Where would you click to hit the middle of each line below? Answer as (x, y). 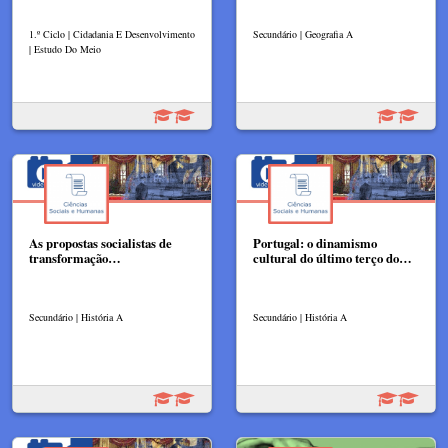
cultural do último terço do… (332, 257)
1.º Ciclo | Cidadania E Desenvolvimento (112, 33)
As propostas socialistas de (100, 242)
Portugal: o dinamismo (315, 242)
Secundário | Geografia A (303, 33)
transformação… (75, 257)
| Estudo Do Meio (65, 48)
